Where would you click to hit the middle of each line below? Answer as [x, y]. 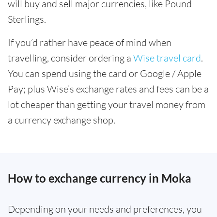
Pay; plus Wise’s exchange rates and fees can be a [108, 89]
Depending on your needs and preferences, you [105, 209]
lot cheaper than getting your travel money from [107, 104]
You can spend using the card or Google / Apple [105, 73]
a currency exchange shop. [62, 120]
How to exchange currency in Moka [100, 178]
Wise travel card [167, 58]
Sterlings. [27, 19]
